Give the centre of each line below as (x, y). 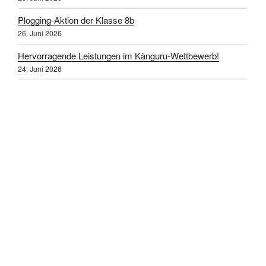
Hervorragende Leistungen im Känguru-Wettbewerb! (118, 56)
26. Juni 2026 (40, 33)
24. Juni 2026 (40, 69)
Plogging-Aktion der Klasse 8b (76, 20)
